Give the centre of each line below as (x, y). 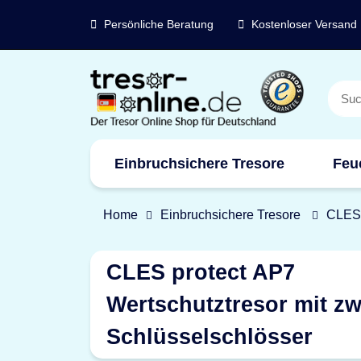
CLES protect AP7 (201, 272)
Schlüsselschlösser (210, 336)
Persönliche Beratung (159, 24)
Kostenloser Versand (304, 24)
